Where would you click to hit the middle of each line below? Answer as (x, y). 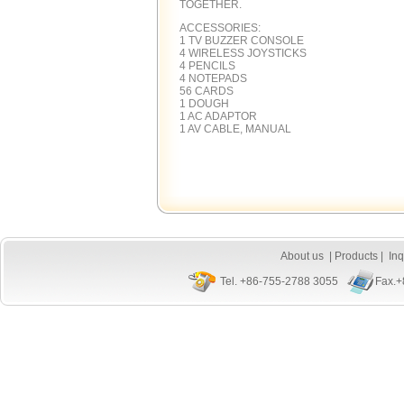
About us (304, 256)
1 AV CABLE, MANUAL (235, 129)
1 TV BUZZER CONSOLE (242, 41)
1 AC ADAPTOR (218, 116)
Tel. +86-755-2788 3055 (280, 281)
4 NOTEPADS (213, 78)
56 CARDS (207, 91)
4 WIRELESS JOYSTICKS (243, 53)
